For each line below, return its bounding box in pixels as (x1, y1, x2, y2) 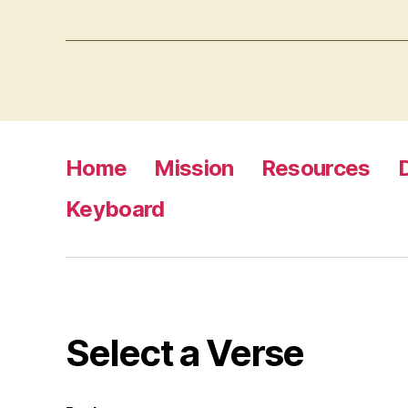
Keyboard (66, 195, 165, 222)
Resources (260, 154, 371, 181)
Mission (154, 154, 234, 181)
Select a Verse (66, 330, 304, 375)
